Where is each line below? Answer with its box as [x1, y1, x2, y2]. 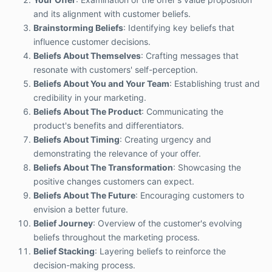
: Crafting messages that [141, 50, 239, 61]
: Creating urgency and [120, 134, 211, 145]
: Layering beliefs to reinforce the [95, 246, 226, 257]
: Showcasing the [173, 162, 241, 173]
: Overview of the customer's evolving [93, 218, 242, 229]
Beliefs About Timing [33, 134, 120, 145]
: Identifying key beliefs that [123, 22, 234, 33]
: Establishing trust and [169, 78, 260, 89]
